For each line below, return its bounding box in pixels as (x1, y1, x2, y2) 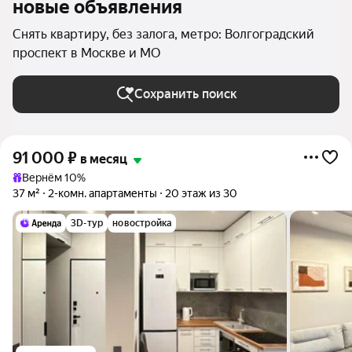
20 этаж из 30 (165, 187, 237, 200)
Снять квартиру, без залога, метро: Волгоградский (13, 27, 314, 42)
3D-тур (71, 218, 104, 229)
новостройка (112, 218, 172, 229)
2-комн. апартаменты (48, 187, 157, 200)
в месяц (80, 152, 127, 167)
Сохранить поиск (134, 86, 237, 101)
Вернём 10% (22, 171, 86, 184)
